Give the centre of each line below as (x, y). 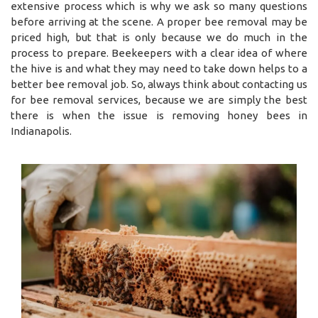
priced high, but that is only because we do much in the (159, 37)
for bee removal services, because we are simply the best (159, 99)
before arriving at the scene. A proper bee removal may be (159, 21)
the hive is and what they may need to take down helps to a (159, 68)
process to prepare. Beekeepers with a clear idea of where (159, 53)
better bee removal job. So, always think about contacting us (159, 84)
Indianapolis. (41, 131)
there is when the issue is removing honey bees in (159, 115)
